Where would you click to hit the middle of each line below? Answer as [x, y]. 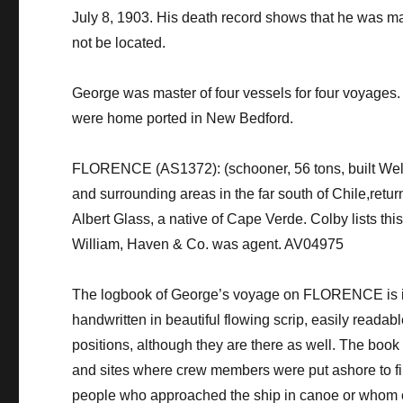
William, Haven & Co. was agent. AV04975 [208, 244]
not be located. [119, 42]
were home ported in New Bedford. [183, 118]
